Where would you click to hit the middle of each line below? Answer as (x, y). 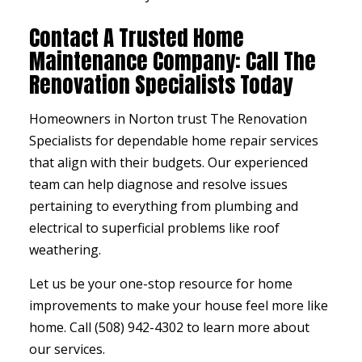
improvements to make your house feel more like (178, 306)
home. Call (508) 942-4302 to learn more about (169, 328)
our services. (67, 349)
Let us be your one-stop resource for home (160, 284)
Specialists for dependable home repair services (173, 141)
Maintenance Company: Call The (172, 61)
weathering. (65, 250)
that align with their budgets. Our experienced (168, 163)
